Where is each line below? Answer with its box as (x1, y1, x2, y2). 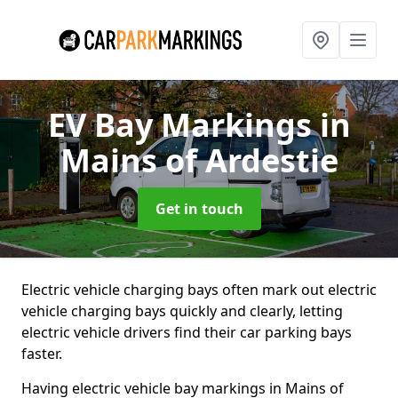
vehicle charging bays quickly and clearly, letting (21, 301, 343, 321)
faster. (21, 344, 62, 363)
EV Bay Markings (47, 103, 320, 147)
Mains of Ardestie (60, 139, 338, 182)
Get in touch (155, 199, 243, 219)
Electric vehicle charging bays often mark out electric (21, 280, 377, 299)
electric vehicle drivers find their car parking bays (21, 322, 352, 342)
